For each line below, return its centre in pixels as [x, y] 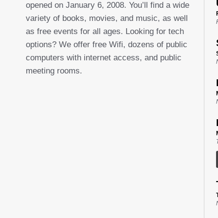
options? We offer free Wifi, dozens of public [106, 45]
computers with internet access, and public [103, 58]
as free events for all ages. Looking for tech [105, 32]
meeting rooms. [54, 71]
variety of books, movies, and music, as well [107, 18]
